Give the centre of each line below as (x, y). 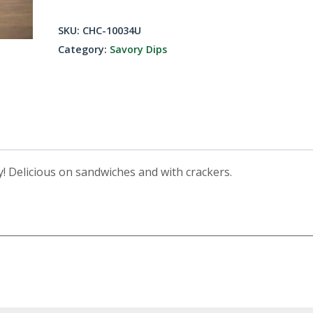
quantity (79, 62)
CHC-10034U (112, 30)
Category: (84, 49)
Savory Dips (139, 49)
